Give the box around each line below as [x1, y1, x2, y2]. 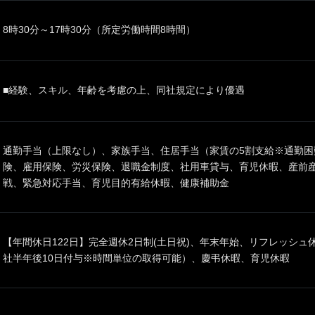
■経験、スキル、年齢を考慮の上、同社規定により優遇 [3, 84, 245, 96]
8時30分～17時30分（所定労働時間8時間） [3, 24, 195, 35]
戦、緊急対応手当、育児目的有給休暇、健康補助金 [3, 177, 229, 188]
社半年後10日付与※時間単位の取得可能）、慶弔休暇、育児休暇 [3, 252, 290, 264]
